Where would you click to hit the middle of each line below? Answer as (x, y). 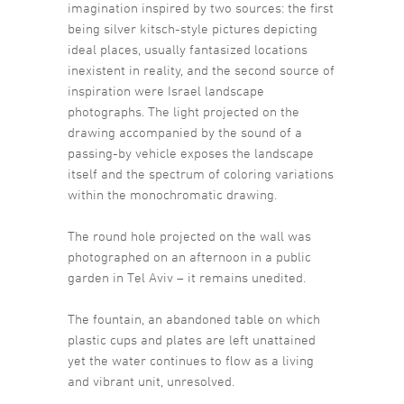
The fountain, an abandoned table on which (194, 319)
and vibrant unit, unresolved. (151, 381)
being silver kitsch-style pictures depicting (193, 29)
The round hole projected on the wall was (189, 236)
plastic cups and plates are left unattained (192, 340)
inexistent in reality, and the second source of (201, 70)
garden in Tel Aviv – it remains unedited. (187, 278)
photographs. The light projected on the (184, 112)
